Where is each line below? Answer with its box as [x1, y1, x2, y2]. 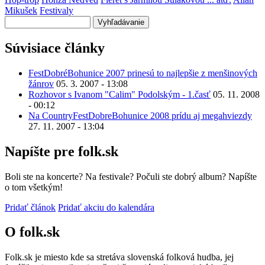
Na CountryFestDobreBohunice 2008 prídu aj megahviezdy [28, 110, 252, 121]
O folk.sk [5, 224, 60, 240]
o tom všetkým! [5, 182, 63, 192]
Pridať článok [5, 202, 56, 212]
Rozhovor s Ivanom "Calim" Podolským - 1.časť [28, 89, 211, 99]
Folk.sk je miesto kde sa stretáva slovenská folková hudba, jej [5, 252, 234, 263]
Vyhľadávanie [5, 15, 57, 26]
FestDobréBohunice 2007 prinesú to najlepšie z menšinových [28, 67, 257, 78]
